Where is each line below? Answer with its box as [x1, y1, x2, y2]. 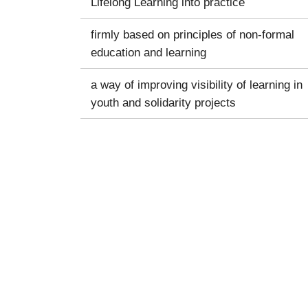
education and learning [91, 45, 206, 59]
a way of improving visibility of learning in [91, 77, 302, 91]
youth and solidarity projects [91, 95, 236, 109]
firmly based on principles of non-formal [91, 27, 294, 41]
